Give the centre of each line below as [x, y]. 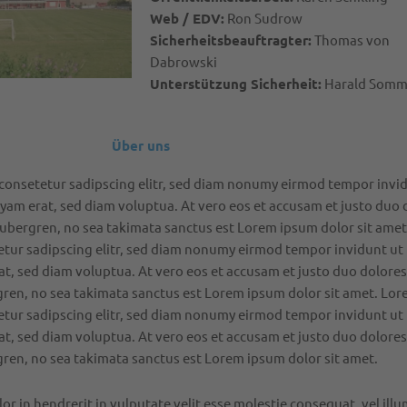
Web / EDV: [187, 19]
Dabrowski [183, 62]
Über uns [140, 145]
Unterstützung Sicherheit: [235, 84]
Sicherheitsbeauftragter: [230, 40]
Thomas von [350, 40]
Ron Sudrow [263, 18]
